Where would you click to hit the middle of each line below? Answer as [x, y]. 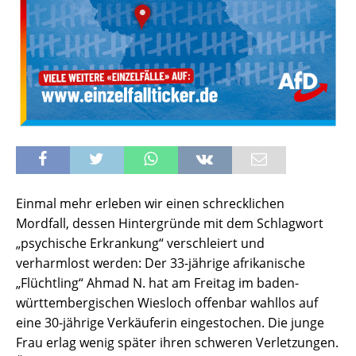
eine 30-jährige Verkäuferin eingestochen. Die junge [170, 322]
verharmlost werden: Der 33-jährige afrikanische [161, 263]
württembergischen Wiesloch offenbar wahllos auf [167, 302]
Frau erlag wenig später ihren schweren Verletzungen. [177, 342]
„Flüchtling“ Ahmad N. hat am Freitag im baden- [157, 282]
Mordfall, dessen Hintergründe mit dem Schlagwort [170, 223]
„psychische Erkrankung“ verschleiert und [140, 243]
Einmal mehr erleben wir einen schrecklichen [150, 203]
